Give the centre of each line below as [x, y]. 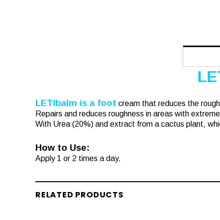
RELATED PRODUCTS [80, 195]
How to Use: [62, 148]
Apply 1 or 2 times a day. [78, 159]
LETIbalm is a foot [76, 103]
